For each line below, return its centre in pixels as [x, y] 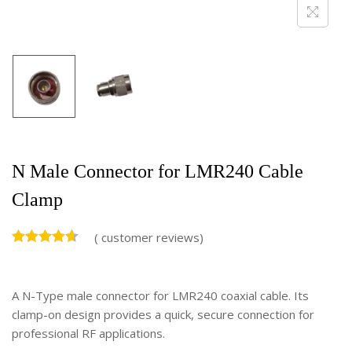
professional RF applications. [88, 333]
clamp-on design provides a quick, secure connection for [163, 314]
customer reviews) [151, 237]
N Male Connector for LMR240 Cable [158, 171]
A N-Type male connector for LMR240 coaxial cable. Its [160, 295]
